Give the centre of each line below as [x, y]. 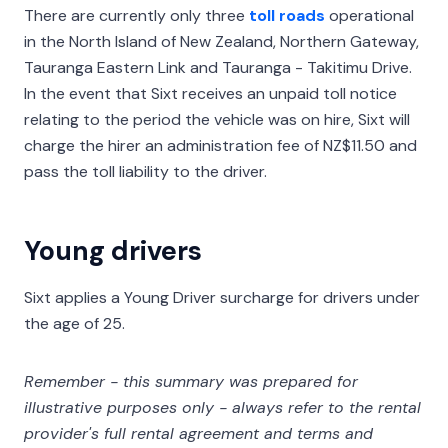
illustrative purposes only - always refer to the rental [222, 407]
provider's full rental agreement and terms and [198, 433]
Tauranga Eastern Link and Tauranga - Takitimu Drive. [218, 67]
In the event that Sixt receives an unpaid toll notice [210, 93]
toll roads [287, 15]
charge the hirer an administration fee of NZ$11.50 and [220, 145]
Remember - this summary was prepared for [191, 381]
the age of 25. [74, 323]
